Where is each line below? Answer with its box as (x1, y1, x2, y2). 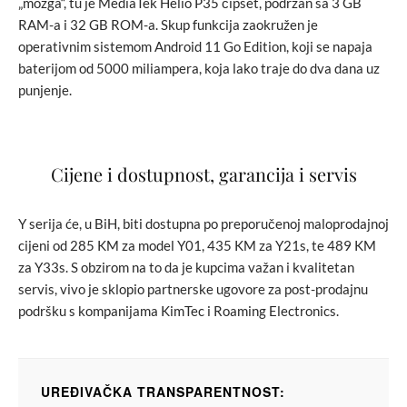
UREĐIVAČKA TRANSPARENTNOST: (41, 382, 285, 401)
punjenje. (18, 81, 72, 98)
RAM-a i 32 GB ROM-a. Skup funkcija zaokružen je (18, 15, 318, 33)
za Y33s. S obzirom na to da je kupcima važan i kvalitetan (18, 258, 354, 275)
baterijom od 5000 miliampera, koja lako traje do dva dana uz (18, 59, 380, 76)
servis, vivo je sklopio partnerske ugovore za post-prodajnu (18, 280, 368, 297)
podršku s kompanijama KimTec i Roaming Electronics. (18, 302, 339, 319)
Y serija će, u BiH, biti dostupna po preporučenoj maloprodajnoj (18, 214, 389, 232)
